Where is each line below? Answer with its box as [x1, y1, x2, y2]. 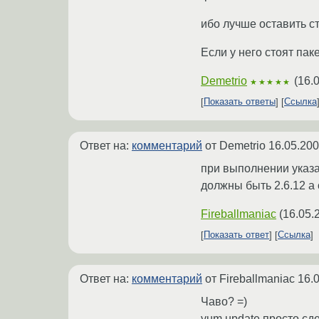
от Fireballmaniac [202, 272, 298, 285]
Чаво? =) [201, 295, 247, 308]
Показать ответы [204, 96, 276, 108]
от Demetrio [202, 139, 268, 152]
